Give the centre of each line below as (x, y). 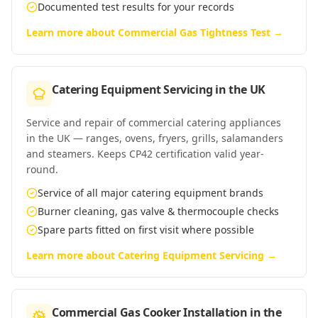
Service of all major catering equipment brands (150, 193)
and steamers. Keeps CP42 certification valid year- (145, 154)
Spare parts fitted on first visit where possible (146, 230)
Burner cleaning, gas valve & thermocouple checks (158, 211)
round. (42, 169)
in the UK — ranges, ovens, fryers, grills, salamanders (155, 138)
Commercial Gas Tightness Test (194, 32)
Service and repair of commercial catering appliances (154, 122)
